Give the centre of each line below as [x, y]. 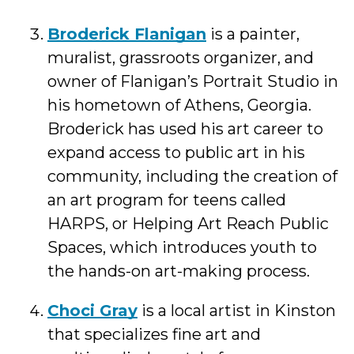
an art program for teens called [167, 200]
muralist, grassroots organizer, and [181, 57]
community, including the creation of [192, 176]
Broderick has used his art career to [185, 128]
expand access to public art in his [176, 152]
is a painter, [253, 34]
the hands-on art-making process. [179, 271]
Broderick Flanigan [127, 34]
